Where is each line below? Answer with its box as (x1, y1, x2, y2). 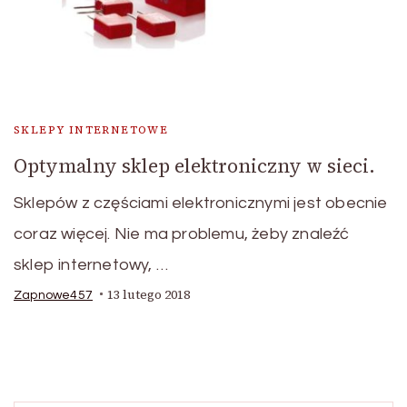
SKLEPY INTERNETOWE (14, 122, 169, 137)
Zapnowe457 (14, 288, 93, 302)
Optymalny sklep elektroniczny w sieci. (14, 152, 375, 179)
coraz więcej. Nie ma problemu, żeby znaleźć (14, 224, 350, 243)
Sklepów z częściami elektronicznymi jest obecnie (14, 194, 388, 212)
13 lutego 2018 (107, 285, 190, 303)
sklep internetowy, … (14, 255, 168, 273)
